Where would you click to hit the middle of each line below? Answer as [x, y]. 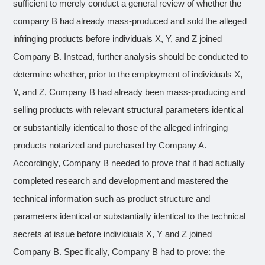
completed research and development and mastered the [121, 181]
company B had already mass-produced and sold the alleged [130, 21]
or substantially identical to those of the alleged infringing [121, 128]
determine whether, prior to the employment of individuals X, [128, 75]
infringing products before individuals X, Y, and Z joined [118, 39]
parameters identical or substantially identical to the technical [130, 216]
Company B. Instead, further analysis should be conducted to [131, 57]
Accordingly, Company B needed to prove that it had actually [129, 163]
